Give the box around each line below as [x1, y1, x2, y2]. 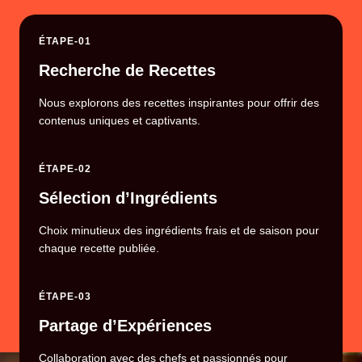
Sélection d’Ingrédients [39, 188, 217, 207]
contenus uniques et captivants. [39, 113, 200, 127]
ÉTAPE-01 [39, 35, 91, 47]
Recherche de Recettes [39, 61, 216, 79]
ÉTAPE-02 [39, 162, 91, 175]
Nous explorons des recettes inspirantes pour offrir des [39, 95, 319, 109]
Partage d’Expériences [39, 316, 212, 335]
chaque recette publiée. [39, 241, 159, 255]
